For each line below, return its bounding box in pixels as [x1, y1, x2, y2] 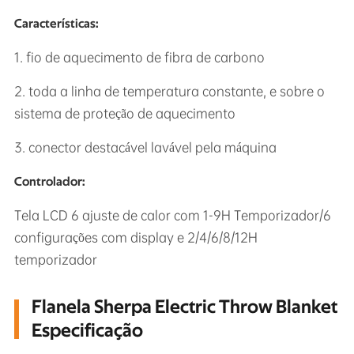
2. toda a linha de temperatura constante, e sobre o [13, 83, 325, 100]
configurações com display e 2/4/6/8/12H [13, 229, 258, 246]
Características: [13, 17, 99, 30]
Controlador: [13, 175, 85, 188]
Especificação [31, 322, 143, 341]
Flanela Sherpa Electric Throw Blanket [31, 298, 337, 317]
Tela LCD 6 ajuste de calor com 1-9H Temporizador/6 [13, 207, 331, 224]
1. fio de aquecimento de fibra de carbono [13, 49, 265, 66]
